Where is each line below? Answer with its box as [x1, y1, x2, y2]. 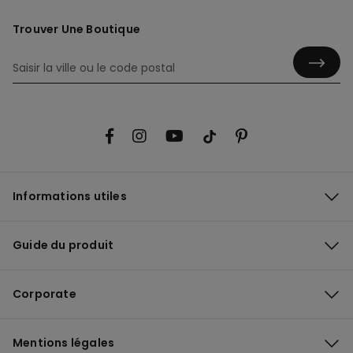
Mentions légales [13, 334, 115, 351]
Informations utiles [13, 188, 127, 204]
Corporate [13, 285, 76, 302]
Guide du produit [13, 236, 114, 253]
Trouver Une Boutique [13, 21, 140, 38]
